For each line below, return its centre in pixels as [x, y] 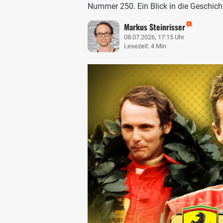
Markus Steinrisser [155, 27]
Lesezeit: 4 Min [145, 46]
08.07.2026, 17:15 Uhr [154, 37]
